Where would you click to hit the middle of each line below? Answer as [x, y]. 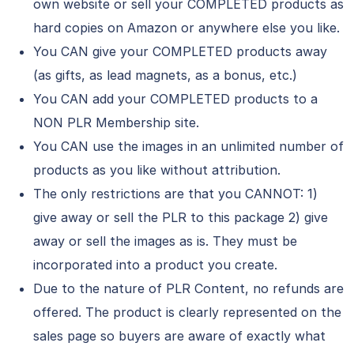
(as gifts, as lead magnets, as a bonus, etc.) [165, 75]
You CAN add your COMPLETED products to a [175, 99]
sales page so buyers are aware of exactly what [179, 336]
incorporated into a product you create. [155, 265]
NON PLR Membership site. [116, 122]
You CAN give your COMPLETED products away [180, 51]
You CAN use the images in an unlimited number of [188, 146]
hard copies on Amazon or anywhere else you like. [186, 28]
